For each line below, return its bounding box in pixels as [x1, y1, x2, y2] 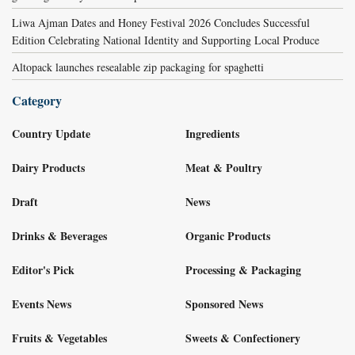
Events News [12, 295, 71, 312]
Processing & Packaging [185, 261, 301, 278]
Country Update [12, 125, 90, 142]
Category [12, 91, 62, 109]
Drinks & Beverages [12, 227, 107, 244]
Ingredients [185, 125, 239, 142]
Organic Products [185, 227, 270, 244]
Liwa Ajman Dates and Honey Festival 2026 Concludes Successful [12, 15, 310, 30]
